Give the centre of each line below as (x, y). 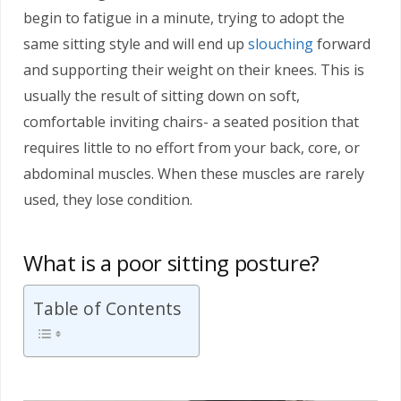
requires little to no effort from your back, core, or (192, 148)
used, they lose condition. (108, 200)
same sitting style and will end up (136, 44)
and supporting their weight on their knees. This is (194, 70)
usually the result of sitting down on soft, (162, 96)
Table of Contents (107, 309)
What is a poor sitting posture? (171, 263)
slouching (281, 44)
